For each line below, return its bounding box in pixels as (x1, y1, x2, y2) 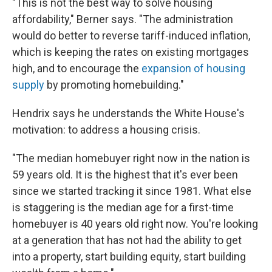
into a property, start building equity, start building (12, 250, 246, 263)
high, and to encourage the (12, 62, 139, 75)
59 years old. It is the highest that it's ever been (12, 168, 238, 181)
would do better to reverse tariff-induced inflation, (12, 29, 250, 42)
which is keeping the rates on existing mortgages (12, 46, 249, 58)
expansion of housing (139, 62, 245, 75)
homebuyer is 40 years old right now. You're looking (12, 217, 258, 230)
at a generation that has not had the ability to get (12, 234, 242, 246)
